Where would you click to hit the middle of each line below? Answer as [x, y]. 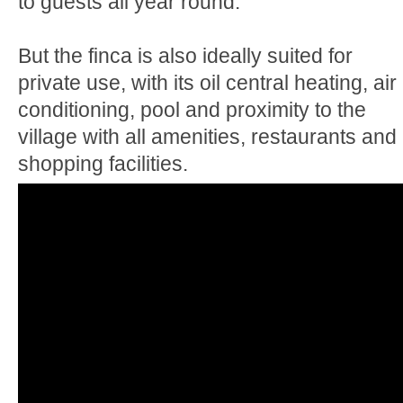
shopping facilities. [103, 164]
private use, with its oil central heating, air [207, 83]
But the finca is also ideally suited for [185, 56]
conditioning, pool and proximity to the [192, 110]
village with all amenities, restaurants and [207, 137]
